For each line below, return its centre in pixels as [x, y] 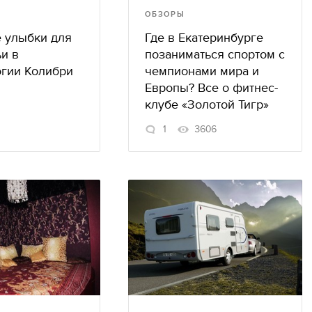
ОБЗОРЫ [165, 14]
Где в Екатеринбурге [204, 38]
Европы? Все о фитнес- [211, 88]
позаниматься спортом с [215, 54]
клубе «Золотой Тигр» [207, 104]
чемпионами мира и [202, 71]
